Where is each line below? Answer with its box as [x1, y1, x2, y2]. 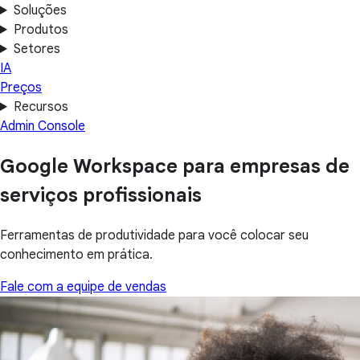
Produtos [13, 22, 68, 38]
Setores [13, 41, 60, 57]
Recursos [13, 99, 68, 115]
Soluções [13, 2, 67, 18]
